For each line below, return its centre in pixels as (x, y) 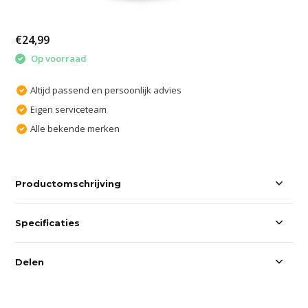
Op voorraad (58, 58)
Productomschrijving (68, 183)
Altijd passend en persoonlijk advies (106, 90)
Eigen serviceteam (69, 109)
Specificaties (48, 222)
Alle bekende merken (75, 128)
